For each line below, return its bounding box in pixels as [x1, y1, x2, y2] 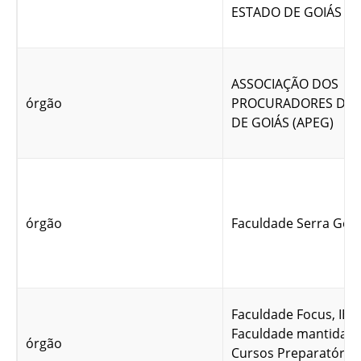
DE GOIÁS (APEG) [231, 114, 334, 132]
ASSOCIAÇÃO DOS [231, 75, 338, 93]
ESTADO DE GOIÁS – [231, 3, 351, 22]
